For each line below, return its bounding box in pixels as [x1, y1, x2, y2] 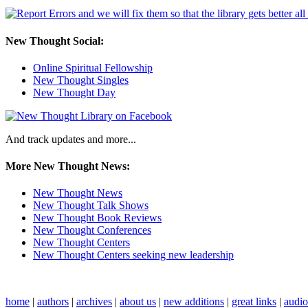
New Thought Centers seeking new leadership [33, 249, 234, 261]
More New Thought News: [5, 160, 130, 173]
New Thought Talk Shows [33, 199, 148, 212]
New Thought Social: [5, 34, 104, 47]
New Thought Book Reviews [33, 212, 162, 224]
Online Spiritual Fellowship [33, 61, 153, 74]
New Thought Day [33, 86, 115, 98]
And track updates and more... [5, 133, 136, 145]
